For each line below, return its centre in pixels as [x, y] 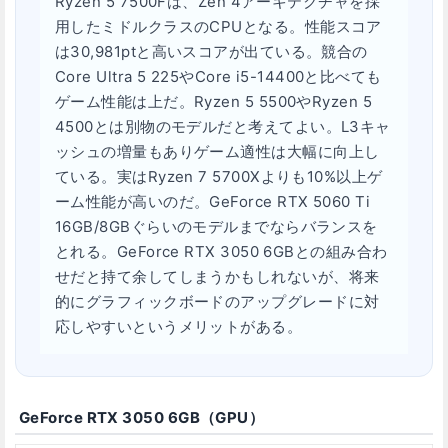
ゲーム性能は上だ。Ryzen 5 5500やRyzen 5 [214, 102]
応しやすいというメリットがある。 [179, 327]
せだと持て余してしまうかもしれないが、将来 [217, 277]
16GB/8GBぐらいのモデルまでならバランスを [216, 227]
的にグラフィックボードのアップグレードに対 [217, 302]
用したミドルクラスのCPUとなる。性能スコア [218, 27]
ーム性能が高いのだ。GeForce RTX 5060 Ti [213, 202]
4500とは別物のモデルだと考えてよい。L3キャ [223, 127]
